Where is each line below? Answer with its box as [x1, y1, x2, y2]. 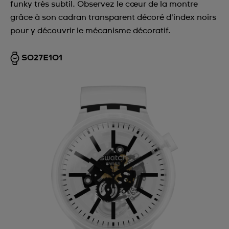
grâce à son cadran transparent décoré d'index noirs [10, 13, 216, 21]
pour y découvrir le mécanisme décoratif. [10, 27, 171, 35]
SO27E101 [21, 54, 62, 62]
